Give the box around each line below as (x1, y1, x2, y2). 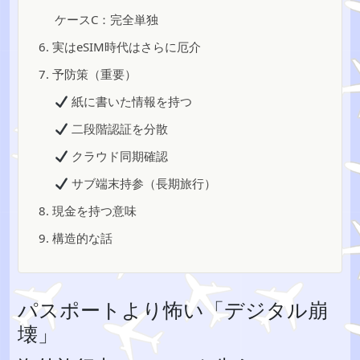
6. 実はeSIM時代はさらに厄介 (39, 39, 201, 55)
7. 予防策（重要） (39, 66, 137, 82)
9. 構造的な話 (39, 230, 112, 246)
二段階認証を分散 (68, 121, 169, 137)
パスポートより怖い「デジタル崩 (18, 296, 328, 323)
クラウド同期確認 (68, 148, 169, 164)
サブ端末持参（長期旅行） (68, 175, 217, 191)
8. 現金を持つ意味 (39, 202, 137, 219)
